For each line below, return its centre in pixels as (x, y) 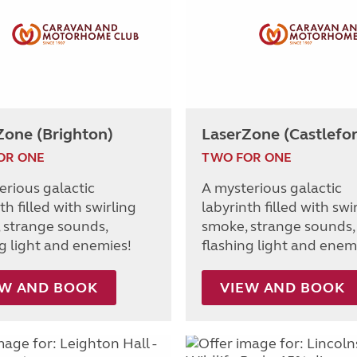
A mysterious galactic (272, 188)
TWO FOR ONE (247, 157)
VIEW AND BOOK (282, 287)
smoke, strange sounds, (278, 226)
